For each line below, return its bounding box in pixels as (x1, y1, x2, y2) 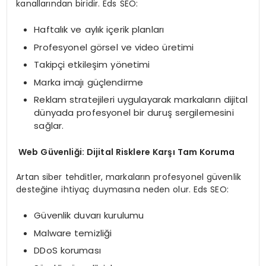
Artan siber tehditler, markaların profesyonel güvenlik (16, 170, 242, 183)
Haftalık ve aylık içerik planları (34, 23, 164, 36)
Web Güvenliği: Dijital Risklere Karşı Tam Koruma (16, 145, 235, 158)
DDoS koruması (34, 244, 101, 257)
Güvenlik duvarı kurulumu (34, 209, 144, 222)
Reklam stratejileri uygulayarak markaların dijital (34, 93, 248, 106)
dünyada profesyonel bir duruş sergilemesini (34, 106, 234, 119)
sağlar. (34, 119, 64, 132)
